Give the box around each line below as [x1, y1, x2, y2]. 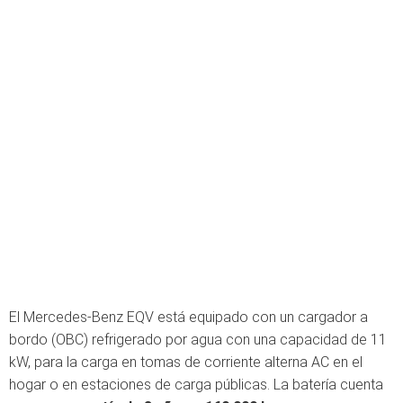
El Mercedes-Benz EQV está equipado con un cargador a [9, 309, 368, 326]
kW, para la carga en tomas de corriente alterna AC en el [9, 354, 363, 371]
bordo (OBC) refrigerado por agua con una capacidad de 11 [9, 331, 387, 348]
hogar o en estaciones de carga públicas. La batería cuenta [9, 376, 383, 393]
